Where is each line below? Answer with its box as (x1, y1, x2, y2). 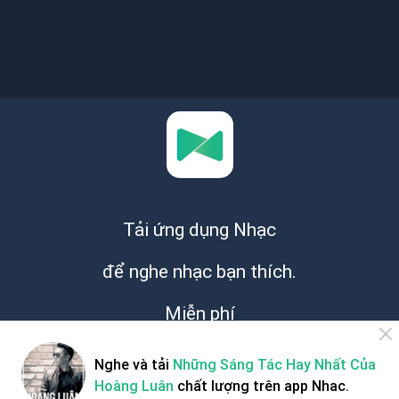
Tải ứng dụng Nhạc (123, 218, 276, 241)
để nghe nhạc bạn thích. (102, 260, 297, 283)
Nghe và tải (94, 355, 173, 373)
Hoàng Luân (94, 377, 174, 395)
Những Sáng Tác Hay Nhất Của (173, 355, 376, 373)
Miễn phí (164, 302, 235, 325)
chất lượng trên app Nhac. (174, 377, 349, 395)
